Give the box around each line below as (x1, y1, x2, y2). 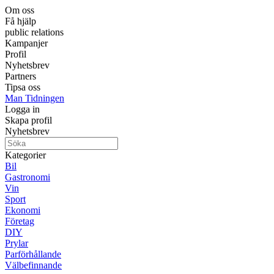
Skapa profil (5, 115, 52, 125)
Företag (5, 216, 34, 226)
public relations (5, 27, 64, 37)
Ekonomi (5, 205, 40, 215)
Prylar (5, 238, 28, 248)
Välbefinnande (5, 260, 62, 270)
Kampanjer (5, 38, 48, 48)
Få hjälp (5, 16, 36, 26)
